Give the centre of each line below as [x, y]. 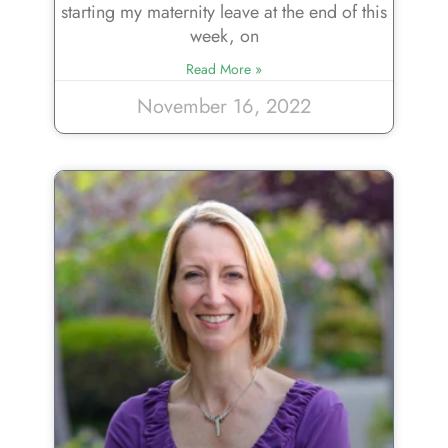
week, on [224, 36]
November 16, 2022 [224, 107]
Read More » [224, 69]
